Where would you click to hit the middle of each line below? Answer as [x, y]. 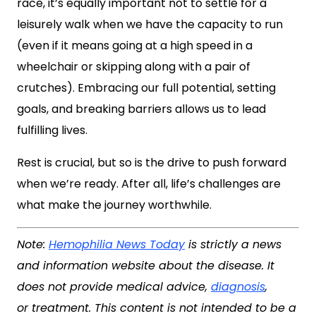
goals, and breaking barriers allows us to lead [141, 109]
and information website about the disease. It [146, 266]
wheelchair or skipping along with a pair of [134, 67]
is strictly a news [233, 244]
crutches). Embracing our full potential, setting [146, 88]
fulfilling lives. [52, 130]
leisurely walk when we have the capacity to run [150, 24]
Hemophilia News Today [117, 244]
